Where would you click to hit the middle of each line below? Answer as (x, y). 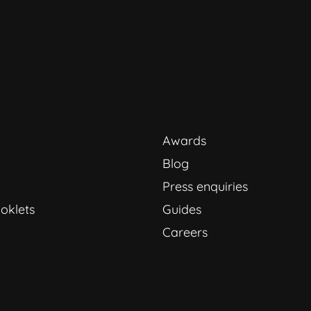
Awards (184, 140)
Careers (185, 232)
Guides (182, 209)
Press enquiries (205, 186)
